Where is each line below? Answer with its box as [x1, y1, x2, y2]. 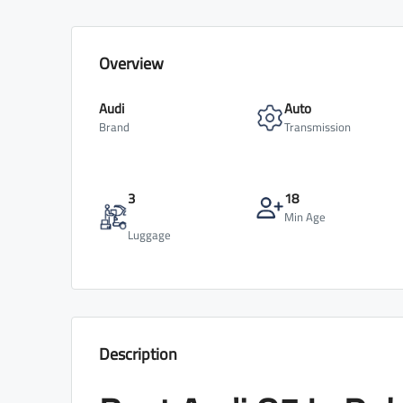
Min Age [284, 206, 327, 228]
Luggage [128, 224, 171, 246]
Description [99, 339, 177, 370]
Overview [99, 49, 164, 79]
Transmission [284, 116, 352, 139]
